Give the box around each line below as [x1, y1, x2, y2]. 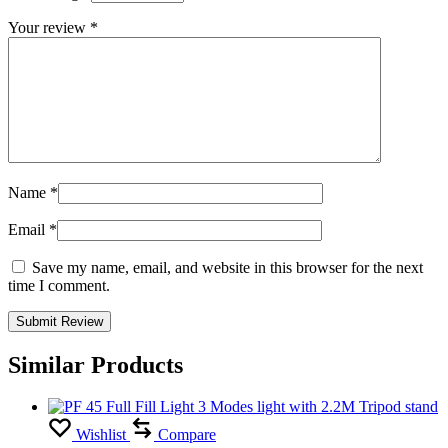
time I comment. [8, 276, 110, 294]
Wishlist [76, 426, 126, 444]
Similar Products [8, 351, 183, 378]
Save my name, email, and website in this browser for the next [32, 258, 423, 276]
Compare [158, 426, 216, 444]
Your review [8, 18, 90, 36]
